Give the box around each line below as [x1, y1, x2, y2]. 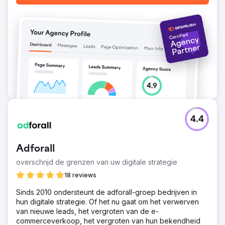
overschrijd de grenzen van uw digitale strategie [16, 157, 177, 166]
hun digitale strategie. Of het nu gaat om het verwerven [16, 197, 199, 206]
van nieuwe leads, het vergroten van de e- [16, 206, 159, 215]
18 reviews [64, 171, 96, 179]
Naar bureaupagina [76, 26, 149, 36]
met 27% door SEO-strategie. [16, 2, 114, 10]
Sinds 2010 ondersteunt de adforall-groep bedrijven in [16, 187, 197, 196]
